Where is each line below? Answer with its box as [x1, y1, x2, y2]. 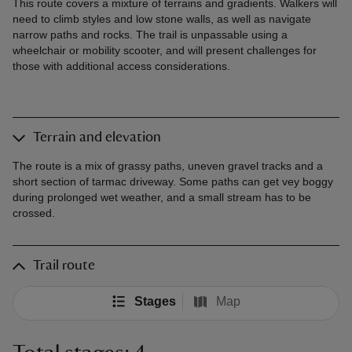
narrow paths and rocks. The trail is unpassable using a [13, 28, 288, 42]
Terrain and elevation [33, 130, 161, 145]
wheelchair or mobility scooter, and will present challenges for [13, 44, 317, 57]
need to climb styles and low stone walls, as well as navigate [13, 13, 311, 26]
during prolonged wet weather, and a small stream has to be [13, 191, 311, 204]
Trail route [33, 258, 95, 273]
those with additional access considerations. [13, 60, 230, 73]
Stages [134, 295, 176, 309]
